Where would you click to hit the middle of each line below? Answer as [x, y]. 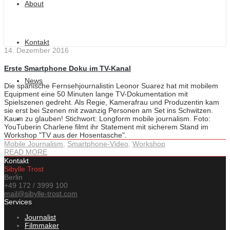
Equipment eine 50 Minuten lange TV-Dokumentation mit [96, 94]
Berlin [13, 177]
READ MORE [26, 152]
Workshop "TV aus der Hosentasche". [65, 135]
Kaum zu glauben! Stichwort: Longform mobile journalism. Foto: [107, 119]
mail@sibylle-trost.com [41, 194]
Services [18, 202]
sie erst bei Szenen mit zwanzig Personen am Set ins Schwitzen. [109, 111]
